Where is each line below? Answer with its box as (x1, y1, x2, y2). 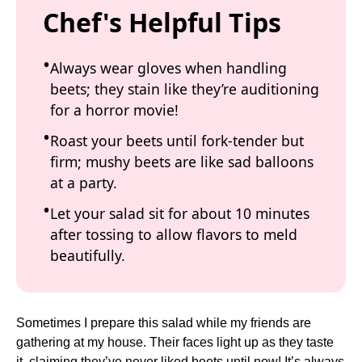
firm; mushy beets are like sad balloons (50, 152, 314, 172)
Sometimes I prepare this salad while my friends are (16, 315, 311, 330)
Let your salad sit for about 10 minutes (50, 204, 309, 224)
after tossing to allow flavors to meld (50, 225, 297, 245)
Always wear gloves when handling (50, 58, 287, 78)
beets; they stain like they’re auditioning (50, 79, 319, 99)
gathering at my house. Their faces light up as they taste (16, 335, 334, 349)
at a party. (50, 173, 117, 193)
